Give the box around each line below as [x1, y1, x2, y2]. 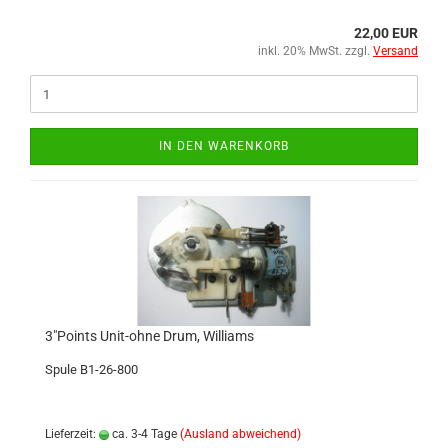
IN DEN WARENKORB [159, 139, 289, 153]
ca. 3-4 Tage [109, 427, 177, 441]
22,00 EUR [354, 25, 418, 41]
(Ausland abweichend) [180, 427, 301, 441]
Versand [373, 44, 418, 58]
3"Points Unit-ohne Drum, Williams [45, 328, 254, 344]
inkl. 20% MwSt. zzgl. [258, 44, 373, 58]
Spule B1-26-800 [45, 362, 138, 377]
